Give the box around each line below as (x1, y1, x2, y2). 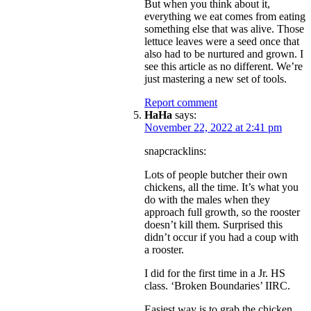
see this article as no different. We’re (144, 60, 303, 72)
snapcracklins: (144, 144, 206, 157)
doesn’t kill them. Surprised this (144, 218, 283, 230)
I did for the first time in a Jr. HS (144, 267, 285, 279)
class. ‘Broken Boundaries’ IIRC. (144, 279, 290, 292)
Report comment (144, 96, 217, 108)
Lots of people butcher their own (144, 168, 287, 180)
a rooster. (144, 243, 184, 255)
